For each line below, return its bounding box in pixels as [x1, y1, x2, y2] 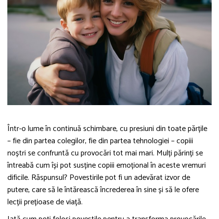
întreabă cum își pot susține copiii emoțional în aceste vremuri [7, 159, 206, 173]
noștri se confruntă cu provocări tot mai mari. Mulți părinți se [7, 147, 203, 160]
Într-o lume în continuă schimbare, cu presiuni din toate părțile [7, 122, 207, 136]
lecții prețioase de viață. [7, 196, 83, 209]
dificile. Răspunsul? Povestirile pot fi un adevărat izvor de [7, 171, 190, 185]
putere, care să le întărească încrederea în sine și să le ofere [7, 183, 199, 197]
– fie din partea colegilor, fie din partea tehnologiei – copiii [7, 134, 193, 148]
